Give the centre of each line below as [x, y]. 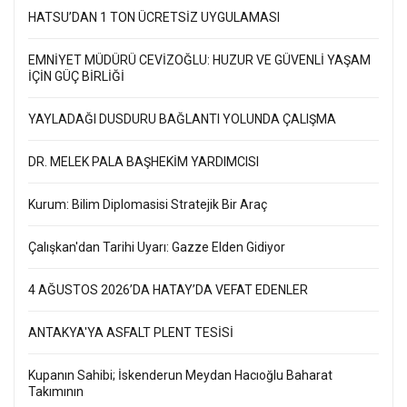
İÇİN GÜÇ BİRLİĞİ [78, 77]
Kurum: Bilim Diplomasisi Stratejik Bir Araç [148, 205]
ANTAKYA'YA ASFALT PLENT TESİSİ [131, 333]
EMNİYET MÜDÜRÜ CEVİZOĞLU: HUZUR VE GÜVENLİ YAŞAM [199, 60]
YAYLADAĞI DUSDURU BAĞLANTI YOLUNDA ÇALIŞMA [182, 119]
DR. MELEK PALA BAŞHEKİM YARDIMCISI [144, 162]
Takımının [56, 392]
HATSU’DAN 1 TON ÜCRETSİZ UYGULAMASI [154, 18]
